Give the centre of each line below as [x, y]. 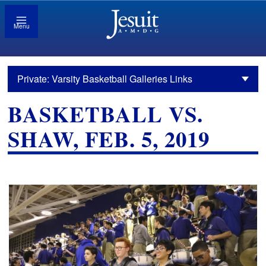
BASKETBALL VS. [106, 114]
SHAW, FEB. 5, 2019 [109, 139]
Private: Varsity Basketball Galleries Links [105, 79]
